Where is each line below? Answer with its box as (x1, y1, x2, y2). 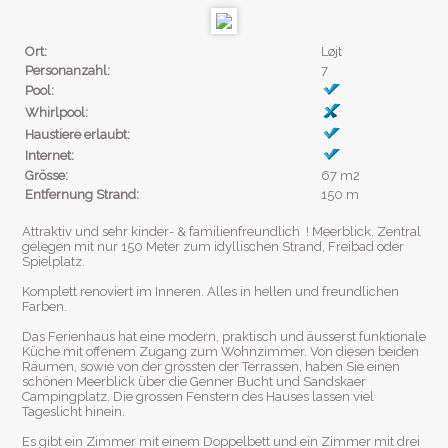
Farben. (22, 299, 67, 315)
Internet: (25, 148, 74, 164)
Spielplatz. (22, 254, 85, 270)
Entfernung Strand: (25, 187, 139, 203)
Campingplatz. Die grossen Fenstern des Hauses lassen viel (22, 389, 374, 405)
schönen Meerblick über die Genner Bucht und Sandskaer (22, 374, 366, 390)
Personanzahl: (25, 63, 110, 79)
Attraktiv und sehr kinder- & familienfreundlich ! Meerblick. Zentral (22, 224, 421, 240)
